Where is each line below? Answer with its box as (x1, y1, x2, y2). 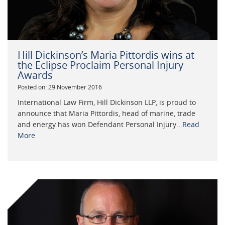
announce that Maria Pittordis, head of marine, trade (18, 108, 195, 119)
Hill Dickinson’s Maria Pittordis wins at (18, 48, 194, 62)
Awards (18, 68, 53, 82)
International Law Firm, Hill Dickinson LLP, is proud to (18, 97, 196, 107)
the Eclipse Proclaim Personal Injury (18, 58, 183, 72)
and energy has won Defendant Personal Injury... (18, 120, 182, 130)
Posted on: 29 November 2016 (18, 83, 102, 92)
